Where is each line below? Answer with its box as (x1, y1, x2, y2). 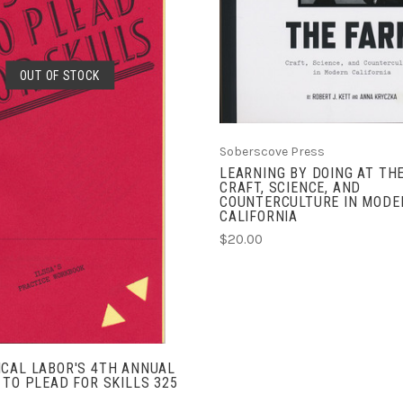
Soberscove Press (219, 144, 325, 160)
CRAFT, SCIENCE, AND (219, 179, 362, 197)
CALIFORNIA (219, 208, 299, 226)
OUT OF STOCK (19, 67, 101, 83)
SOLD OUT (28, 85, 92, 103)
